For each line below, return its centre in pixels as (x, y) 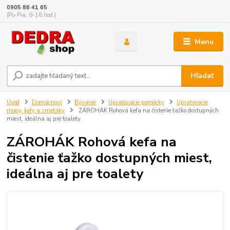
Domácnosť (47, 103)
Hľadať (202, 75)
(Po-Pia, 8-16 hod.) (32, 15)
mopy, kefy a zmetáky (36, 111)
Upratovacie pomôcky (136, 103)
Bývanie (85, 103)
